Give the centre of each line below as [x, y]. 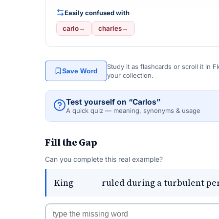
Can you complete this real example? [104, 159]
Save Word [80, 71]
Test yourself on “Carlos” [113, 102]
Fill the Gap [71, 142]
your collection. [130, 75]
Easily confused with [97, 12]
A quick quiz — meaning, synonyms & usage [133, 110]
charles [110, 28]
